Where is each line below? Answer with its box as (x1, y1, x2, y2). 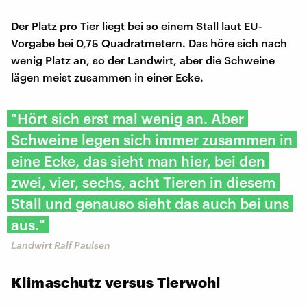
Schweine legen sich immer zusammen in (11, 131, 293, 149)
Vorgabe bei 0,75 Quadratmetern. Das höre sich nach (11, 36, 287, 50)
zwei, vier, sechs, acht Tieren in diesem (11, 173, 275, 191)
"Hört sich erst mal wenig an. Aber (11, 110, 244, 127)
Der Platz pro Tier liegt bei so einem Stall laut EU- (11, 19, 262, 33)
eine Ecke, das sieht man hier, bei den (11, 152, 265, 170)
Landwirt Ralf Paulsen (11, 239, 110, 251)
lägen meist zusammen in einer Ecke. (11, 71, 204, 84)
